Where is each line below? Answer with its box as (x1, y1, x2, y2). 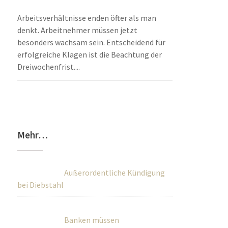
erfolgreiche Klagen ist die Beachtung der (17, 49, 162, 60)
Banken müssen (64, 215, 120, 225)
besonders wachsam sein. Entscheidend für (17, 37, 166, 47)
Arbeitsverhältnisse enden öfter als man (17, 13, 157, 23)
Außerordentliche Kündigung (64, 167, 165, 178)
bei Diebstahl (17, 180, 64, 190)
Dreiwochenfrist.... (17, 62, 80, 72)
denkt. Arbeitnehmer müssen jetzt (17, 25, 138, 35)
